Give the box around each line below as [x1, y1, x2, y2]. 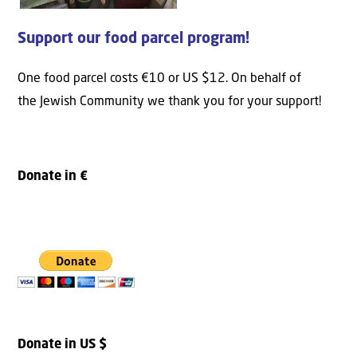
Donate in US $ [18, 339, 107, 352]
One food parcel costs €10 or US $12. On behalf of [18, 72, 301, 85]
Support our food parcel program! [18, 32, 249, 47]
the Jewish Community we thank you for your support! [18, 95, 321, 108]
